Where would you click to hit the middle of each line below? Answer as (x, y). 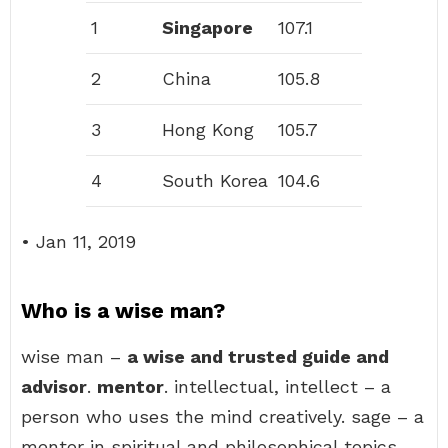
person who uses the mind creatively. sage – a (222, 416)
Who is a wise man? (123, 310)
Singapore (207, 27)
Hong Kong (208, 129)
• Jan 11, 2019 (78, 241)
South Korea (215, 180)
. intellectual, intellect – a (277, 386)
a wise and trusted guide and (258, 356)
